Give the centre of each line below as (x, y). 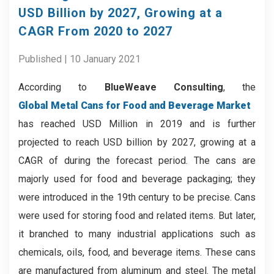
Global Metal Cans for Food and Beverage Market (135, 106)
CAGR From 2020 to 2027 (95, 31)
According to (61, 87)
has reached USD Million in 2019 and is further (137, 124)
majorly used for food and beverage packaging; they (137, 179)
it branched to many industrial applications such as (137, 234)
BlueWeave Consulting (164, 87)
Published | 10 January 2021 (80, 59)
